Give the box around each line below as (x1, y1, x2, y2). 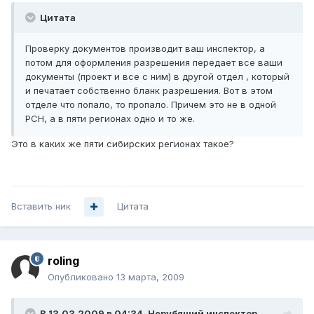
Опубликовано (48, 271, 116, 283)
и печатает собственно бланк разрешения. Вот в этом (25, 85, 273, 97)
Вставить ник (11, 200, 71, 212)
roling (48, 254, 79, 268)
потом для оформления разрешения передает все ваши (25, 57, 282, 69)
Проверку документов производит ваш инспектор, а (25, 43, 265, 55)
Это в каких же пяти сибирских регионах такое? (11, 138, 234, 150)
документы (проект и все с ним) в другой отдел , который (25, 71, 289, 83)
